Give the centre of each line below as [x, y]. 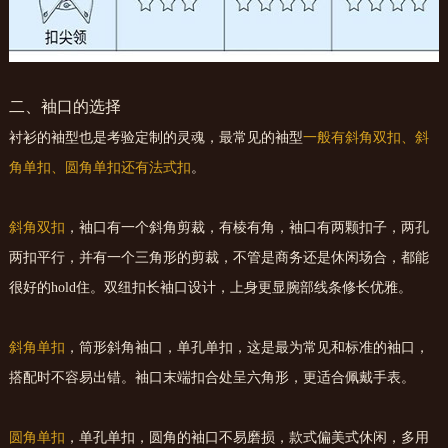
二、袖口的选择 [64, 107]
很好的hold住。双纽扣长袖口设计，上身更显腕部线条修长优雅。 [210, 288]
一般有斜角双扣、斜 [365, 138]
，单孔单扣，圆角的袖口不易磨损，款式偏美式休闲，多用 [246, 438]
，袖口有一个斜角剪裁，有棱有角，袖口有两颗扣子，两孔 [246, 228]
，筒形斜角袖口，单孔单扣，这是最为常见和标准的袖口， [246, 348]
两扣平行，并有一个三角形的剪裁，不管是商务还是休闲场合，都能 [218, 258]
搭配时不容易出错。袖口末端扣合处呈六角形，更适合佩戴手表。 [211, 378]
